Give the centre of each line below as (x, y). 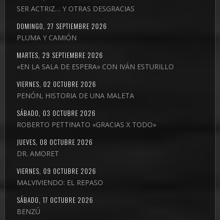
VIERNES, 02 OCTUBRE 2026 (56, 84)
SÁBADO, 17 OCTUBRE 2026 (55, 200)
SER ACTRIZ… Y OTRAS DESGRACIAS (75, 8)
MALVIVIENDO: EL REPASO (60, 182)
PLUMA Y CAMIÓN (46, 37)
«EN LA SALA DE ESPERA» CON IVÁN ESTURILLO (95, 66)
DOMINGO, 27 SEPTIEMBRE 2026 (62, 26)
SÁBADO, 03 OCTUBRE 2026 (56, 113)
